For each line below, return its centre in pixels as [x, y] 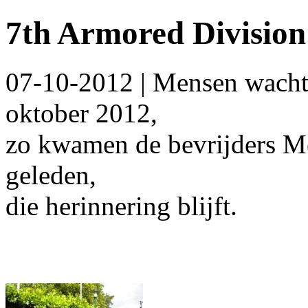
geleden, [51, 175]
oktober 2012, [81, 113]
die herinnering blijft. [121, 206]
